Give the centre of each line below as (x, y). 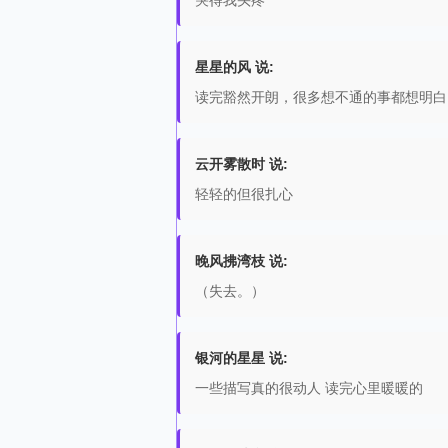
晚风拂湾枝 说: (241, 261)
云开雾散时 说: (241, 164)
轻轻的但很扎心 (244, 194)
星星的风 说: (234, 67)
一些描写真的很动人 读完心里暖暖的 (309, 388)
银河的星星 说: (241, 358)
